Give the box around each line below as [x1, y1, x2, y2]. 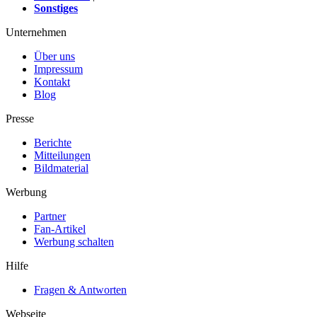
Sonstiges [34, 1, 78, 14]
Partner [34, 209, 66, 222]
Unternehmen [6, 25, 67, 38]
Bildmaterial [34, 161, 88, 174]
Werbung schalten [34, 235, 114, 248]
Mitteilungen [34, 149, 91, 161]
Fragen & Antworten [34, 283, 127, 296]
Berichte [34, 136, 71, 149]
